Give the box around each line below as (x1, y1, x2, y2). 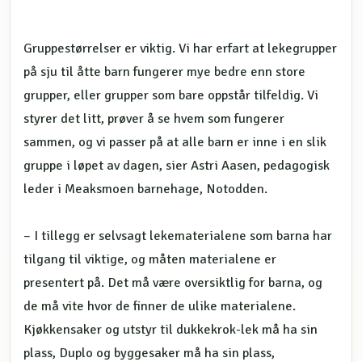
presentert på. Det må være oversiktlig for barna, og (23, 274, 322, 291)
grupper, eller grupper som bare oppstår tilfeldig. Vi (23, 86, 318, 103)
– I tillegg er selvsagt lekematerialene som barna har (23, 227, 332, 244)
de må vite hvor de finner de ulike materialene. (23, 297, 296, 314)
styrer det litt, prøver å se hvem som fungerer (23, 110, 284, 127)
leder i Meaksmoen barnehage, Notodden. (23, 180, 267, 197)
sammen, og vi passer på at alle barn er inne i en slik (23, 133, 326, 150)
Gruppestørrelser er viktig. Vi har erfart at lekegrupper (23, 40, 337, 57)
